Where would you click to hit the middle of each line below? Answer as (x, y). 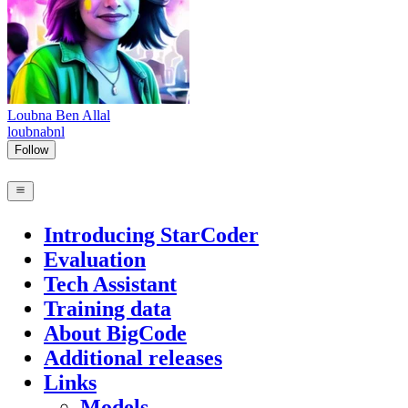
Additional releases (133, 358)
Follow (31, 149)
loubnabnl (36, 131)
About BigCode (115, 334)
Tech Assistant (110, 285)
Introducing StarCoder (151, 235)
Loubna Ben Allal (59, 115)
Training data (107, 309)
